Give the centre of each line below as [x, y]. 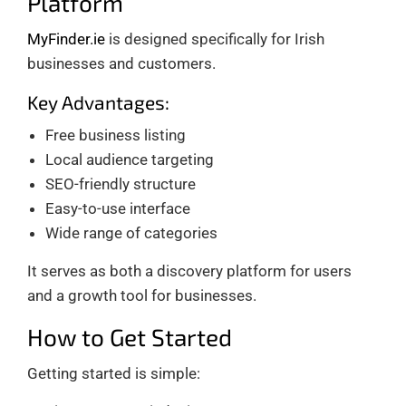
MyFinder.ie [66, 39]
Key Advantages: [98, 101]
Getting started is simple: [114, 373]
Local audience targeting [130, 159]
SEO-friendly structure [121, 184]
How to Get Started [130, 336]
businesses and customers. [121, 63]
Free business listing [116, 135]
